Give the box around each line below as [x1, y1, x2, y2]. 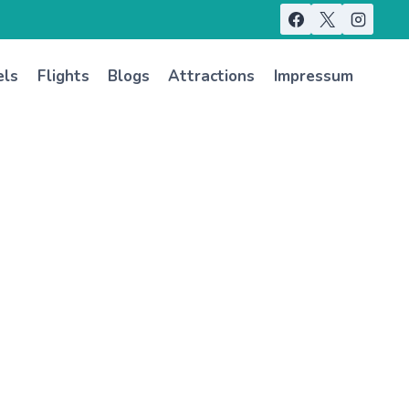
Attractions [168, 65, 256, 87]
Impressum [273, 65, 353, 87]
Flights [37, 65, 89, 87]
